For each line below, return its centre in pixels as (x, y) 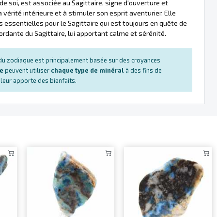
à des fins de (143, 70)
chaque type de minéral (87, 70)
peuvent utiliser (27, 70)
